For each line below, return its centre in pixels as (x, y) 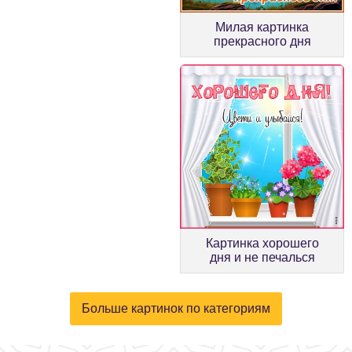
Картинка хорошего (262, 243)
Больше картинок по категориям (176, 308)
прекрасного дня (262, 41)
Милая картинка (262, 27)
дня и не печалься (262, 257)
